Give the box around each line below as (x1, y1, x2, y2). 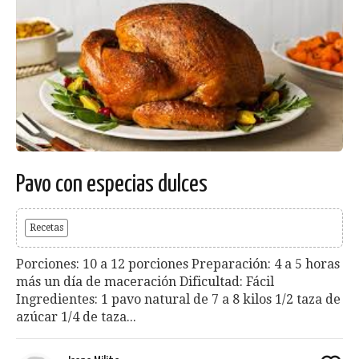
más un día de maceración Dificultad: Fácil (16, 274, 274, 290)
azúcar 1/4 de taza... (16, 309, 136, 325)
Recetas (30, 222, 63, 234)
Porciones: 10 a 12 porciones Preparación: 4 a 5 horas (16, 256, 340, 272)
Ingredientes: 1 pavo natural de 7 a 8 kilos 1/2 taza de (16, 292, 341, 308)
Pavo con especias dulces (16, 172, 208, 197)
